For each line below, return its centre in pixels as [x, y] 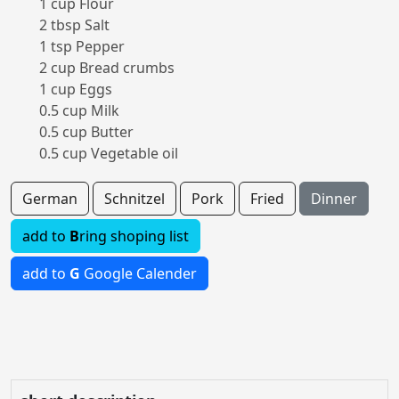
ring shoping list [134, 236]
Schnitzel [134, 199]
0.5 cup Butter [86, 132]
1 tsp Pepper [82, 46]
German [50, 199]
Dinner [334, 199]
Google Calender [138, 273]
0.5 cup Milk [79, 110]
